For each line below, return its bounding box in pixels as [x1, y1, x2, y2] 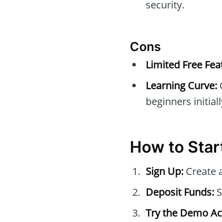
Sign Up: [146, 165, 183, 178]
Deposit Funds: [146, 185, 214, 199]
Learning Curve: [146, 79, 217, 93]
